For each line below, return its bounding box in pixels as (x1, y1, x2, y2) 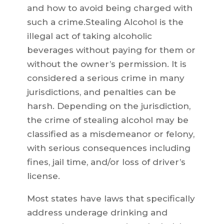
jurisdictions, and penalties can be (26, 87, 176, 97)
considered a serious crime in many (26, 73, 184, 83)
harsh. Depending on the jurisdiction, (26, 101, 190, 111)
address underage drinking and (26, 207, 167, 217)
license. (26, 171, 60, 181)
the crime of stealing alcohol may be (26, 115, 188, 125)
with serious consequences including (26, 143, 190, 153)
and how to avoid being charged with (26, 3, 192, 13)
